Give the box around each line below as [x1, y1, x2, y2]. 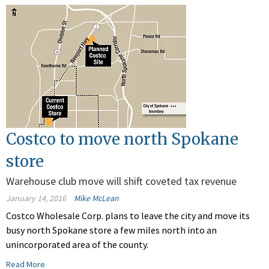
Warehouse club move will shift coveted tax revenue [6, 174, 237, 189]
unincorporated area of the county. [6, 238, 148, 251]
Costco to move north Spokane [6, 129, 238, 150]
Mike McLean [74, 193, 119, 204]
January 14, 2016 [6, 193, 66, 204]
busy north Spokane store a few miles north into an [6, 224, 217, 237]
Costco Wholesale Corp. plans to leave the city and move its [6, 210, 250, 222]
